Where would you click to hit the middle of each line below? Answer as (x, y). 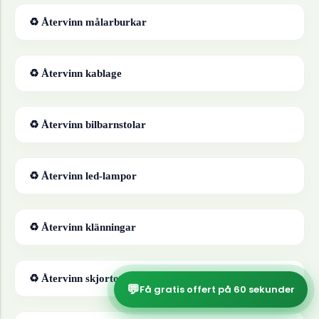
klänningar (111, 227)
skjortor (105, 278)
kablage (104, 73)
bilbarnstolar (116, 125)
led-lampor (111, 176)
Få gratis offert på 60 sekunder (217, 289)
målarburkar (116, 22)
